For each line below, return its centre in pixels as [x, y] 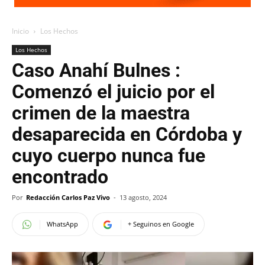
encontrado [60, 177]
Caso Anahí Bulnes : [96, 70]
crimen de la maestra [101, 113]
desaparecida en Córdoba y [127, 134]
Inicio [20, 31]
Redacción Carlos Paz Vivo [68, 197]
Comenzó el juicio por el [113, 92]
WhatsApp [62, 224]
